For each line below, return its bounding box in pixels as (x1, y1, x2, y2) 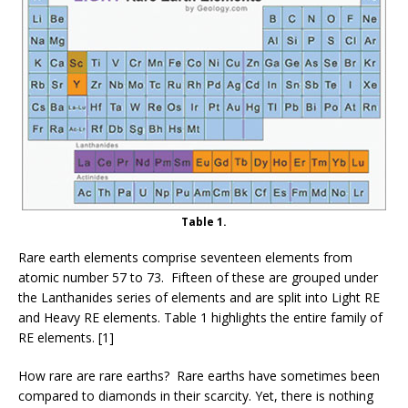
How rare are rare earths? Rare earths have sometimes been (18, 366, 380, 384)
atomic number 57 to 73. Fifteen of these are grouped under (18, 268, 378, 286)
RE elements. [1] (18, 328, 114, 346)
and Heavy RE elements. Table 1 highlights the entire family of (18, 308, 382, 326)
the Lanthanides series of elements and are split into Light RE (18, 288, 380, 306)
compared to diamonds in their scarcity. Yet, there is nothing (18, 386, 373, 404)
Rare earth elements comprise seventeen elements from (18, 248, 352, 266)
